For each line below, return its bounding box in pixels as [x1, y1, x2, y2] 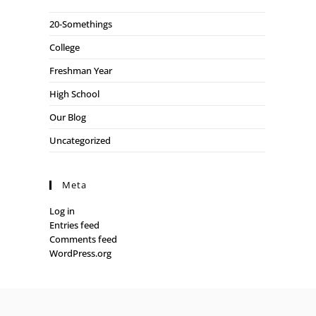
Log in [49, 205, 75, 217]
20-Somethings [49, 18, 112, 30]
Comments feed [49, 233, 117, 245]
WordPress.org [49, 247, 111, 260]
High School [49, 87, 99, 100]
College [49, 41, 80, 54]
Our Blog [49, 111, 86, 123]
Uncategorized [49, 134, 111, 147]
